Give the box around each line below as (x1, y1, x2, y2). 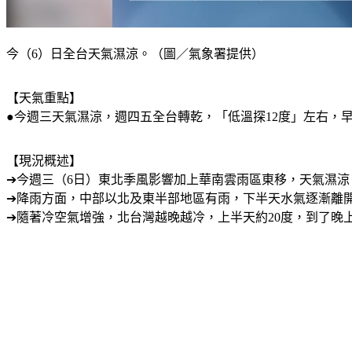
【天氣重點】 (6, 90, 82, 104)
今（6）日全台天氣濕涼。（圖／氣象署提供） (6, 46, 264, 60)
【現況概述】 (6, 153, 82, 167)
